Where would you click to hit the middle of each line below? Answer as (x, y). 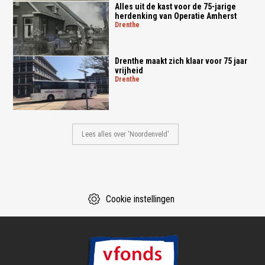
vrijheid (129, 71)
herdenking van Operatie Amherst (175, 16)
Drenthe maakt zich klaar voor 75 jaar (181, 61)
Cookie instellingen (140, 199)
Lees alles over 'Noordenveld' (125, 134)
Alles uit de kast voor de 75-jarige (175, 7)
